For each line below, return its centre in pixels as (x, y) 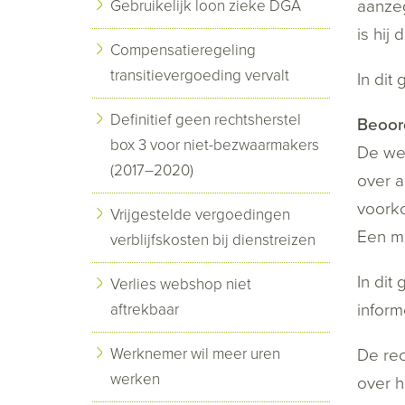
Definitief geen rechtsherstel (206, 120)
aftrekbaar (145, 310)
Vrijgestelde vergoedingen (200, 215)
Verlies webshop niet (181, 284)
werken (135, 379)
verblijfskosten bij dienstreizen (213, 240)
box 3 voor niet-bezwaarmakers (215, 145)
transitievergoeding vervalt (200, 75)
